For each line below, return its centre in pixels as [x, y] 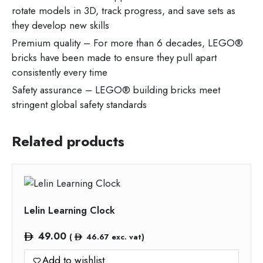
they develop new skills [60, 26]
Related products [68, 141]
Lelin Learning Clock [70, 211]
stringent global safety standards [79, 105]
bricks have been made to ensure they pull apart [114, 58]
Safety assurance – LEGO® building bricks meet [116, 90]
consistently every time [60, 73]
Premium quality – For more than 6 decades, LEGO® [127, 43]
